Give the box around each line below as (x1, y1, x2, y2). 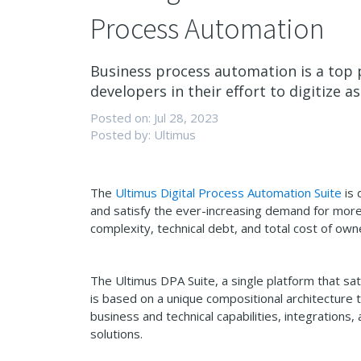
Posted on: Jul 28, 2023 (90, 110, 219, 126)
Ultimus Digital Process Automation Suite (115, 185, 342, 201)
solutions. (90, 326, 143, 342)
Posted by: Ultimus (90, 127, 196, 143)
